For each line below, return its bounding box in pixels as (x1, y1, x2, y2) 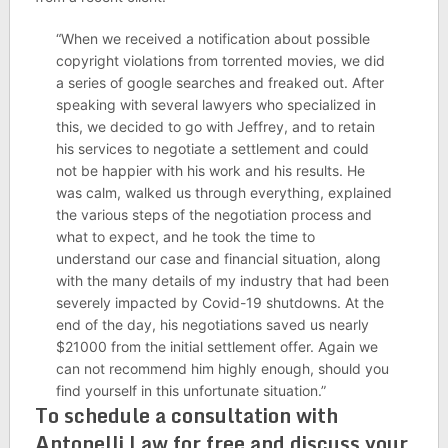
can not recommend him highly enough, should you (55, 359, 389, 377)
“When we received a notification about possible (55, 29, 370, 47)
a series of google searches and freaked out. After (55, 73, 384, 91)
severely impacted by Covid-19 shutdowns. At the (55, 293, 384, 311)
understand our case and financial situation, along (55, 249, 381, 267)
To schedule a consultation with (34, 398, 338, 432)
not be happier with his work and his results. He (55, 161, 365, 179)
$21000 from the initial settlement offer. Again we (55, 337, 378, 355)
